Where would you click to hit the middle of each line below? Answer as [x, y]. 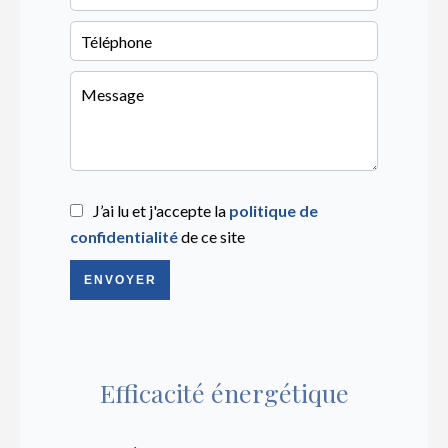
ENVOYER [120, 280]
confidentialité [124, 236]
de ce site [211, 236]
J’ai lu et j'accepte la [161, 210]
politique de [273, 210]
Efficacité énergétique [224, 392]
